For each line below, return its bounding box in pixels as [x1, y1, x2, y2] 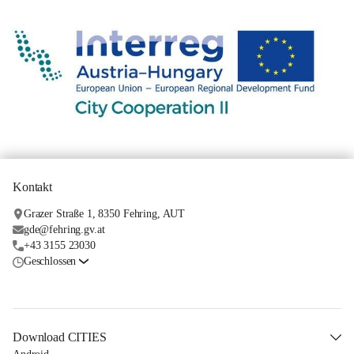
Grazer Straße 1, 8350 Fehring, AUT [23, 208, 186, 220]
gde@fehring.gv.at [23, 224, 105, 236]
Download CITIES [13, 330, 107, 345]
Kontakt [13, 180, 52, 194]
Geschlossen [23, 255, 77, 268]
